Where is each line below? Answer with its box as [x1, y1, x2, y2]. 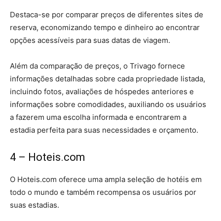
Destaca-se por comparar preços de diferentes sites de [10, 10, 203, 20]
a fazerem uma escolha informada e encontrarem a [10, 112, 186, 122]
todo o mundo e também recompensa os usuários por [10, 187, 196, 197]
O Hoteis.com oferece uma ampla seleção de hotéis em [10, 175, 202, 184]
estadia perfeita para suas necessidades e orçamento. [10, 125, 198, 135]
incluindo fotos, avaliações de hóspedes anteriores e [10, 87, 194, 97]
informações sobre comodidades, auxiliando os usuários [10, 100, 206, 110]
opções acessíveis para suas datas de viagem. [10, 36, 170, 45]
